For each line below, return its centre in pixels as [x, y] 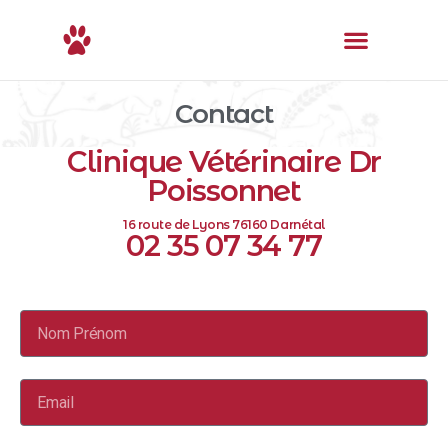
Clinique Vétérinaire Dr [224, 161]
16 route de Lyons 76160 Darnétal [224, 224]
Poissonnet [224, 190]
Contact [224, 114]
